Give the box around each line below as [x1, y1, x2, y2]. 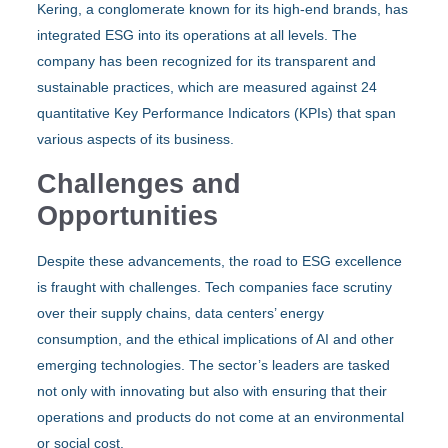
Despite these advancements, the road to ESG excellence [37, 252, 403, 269]
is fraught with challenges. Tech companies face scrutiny [37, 278, 393, 295]
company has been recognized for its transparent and [37, 52, 377, 69]
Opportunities [37, 200, 219, 231]
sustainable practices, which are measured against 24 [37, 78, 378, 95]
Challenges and [37, 168, 242, 199]
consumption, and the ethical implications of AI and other [37, 330, 395, 347]
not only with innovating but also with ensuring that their [37, 382, 388, 399]
